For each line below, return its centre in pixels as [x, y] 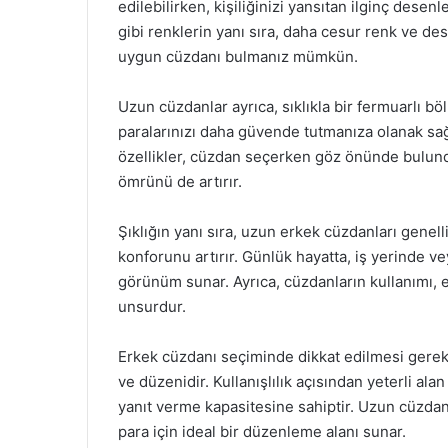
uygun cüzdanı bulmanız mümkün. [238, 56]
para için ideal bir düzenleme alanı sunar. [262, 431]
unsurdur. [152, 306]
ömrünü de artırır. [180, 181]
